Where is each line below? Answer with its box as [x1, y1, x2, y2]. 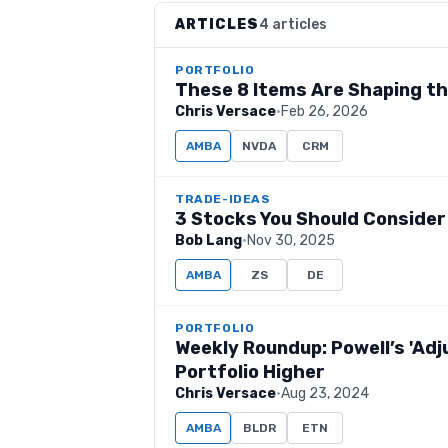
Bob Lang [175, 232, 242, 249]
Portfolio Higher [175, 361, 325, 383]
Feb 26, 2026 [281, 103, 368, 120]
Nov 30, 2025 [247, 232, 335, 249]
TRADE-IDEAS [175, 192, 271, 206]
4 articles [259, 16, 327, 33]
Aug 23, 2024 [281, 385, 369, 402]
